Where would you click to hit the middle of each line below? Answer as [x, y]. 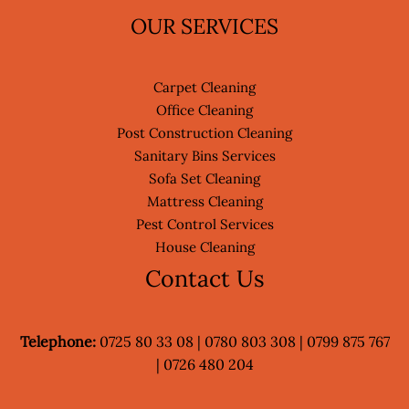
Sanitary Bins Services [204, 155]
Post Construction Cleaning [204, 132]
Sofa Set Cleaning [204, 178]
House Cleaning [204, 246]
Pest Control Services [204, 224]
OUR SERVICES [204, 26]
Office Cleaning [204, 110]
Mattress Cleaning [204, 201]
